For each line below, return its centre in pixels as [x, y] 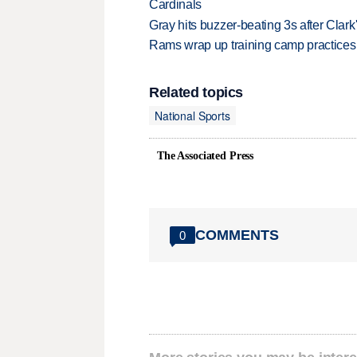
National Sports [192, 115]
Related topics [196, 93]
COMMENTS [237, 235]
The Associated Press [206, 156]
